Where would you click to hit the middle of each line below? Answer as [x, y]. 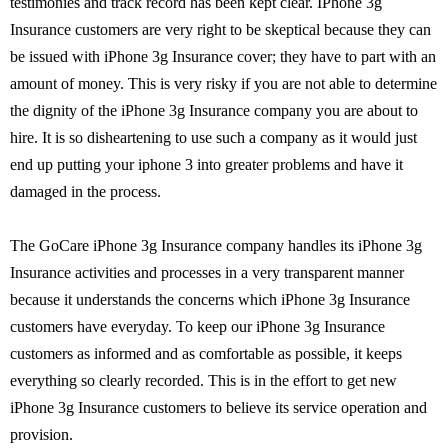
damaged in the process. [85, 191]
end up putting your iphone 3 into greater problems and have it [206, 164]
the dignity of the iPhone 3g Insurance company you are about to [214, 110]
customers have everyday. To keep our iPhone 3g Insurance [197, 326]
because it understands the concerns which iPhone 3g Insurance [210, 299]
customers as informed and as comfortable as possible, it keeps [206, 353]
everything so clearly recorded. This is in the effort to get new [203, 380]
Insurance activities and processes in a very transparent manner [207, 272]
